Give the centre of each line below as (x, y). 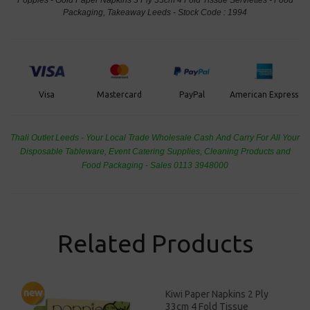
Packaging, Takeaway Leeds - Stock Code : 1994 (155, 12)
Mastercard (119, 95)
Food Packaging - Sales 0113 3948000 (155, 165)
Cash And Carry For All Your (246, 137)
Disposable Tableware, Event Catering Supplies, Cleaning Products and (155, 151)
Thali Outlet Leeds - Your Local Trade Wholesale (101, 137)
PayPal (192, 94)
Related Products (155, 243)
